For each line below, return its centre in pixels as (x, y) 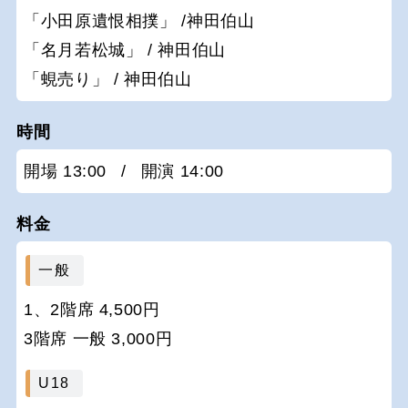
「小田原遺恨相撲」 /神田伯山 (139, 21)
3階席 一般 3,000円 (98, 338)
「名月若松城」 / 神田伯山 (125, 51)
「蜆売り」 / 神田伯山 (108, 80)
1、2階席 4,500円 (92, 309)
